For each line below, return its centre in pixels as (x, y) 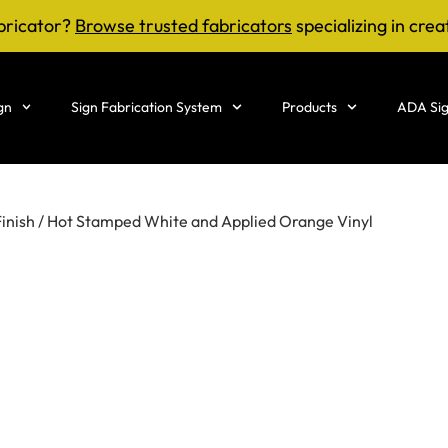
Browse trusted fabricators (183, 25)
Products (310, 107)
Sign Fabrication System (147, 107)
